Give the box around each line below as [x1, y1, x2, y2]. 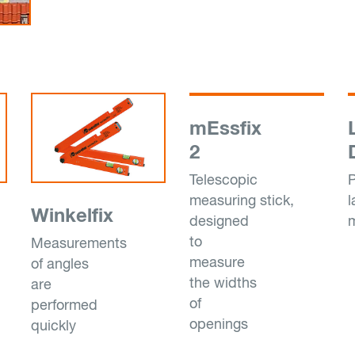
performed [31, 296, 97, 313]
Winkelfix [31, 204, 113, 226]
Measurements [31, 235, 127, 251]
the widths [189, 274, 257, 291]
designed [189, 212, 249, 229]
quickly [31, 317, 76, 334]
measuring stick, [189, 192, 294, 208]
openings [189, 315, 248, 332]
